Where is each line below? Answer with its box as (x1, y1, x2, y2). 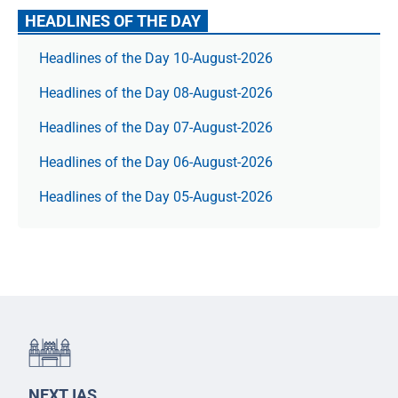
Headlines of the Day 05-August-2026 (39, 188, 273, 205)
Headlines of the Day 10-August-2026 (39, 50, 273, 67)
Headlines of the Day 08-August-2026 (39, 84, 273, 101)
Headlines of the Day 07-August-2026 (39, 119, 273, 136)
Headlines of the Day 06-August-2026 (39, 154, 273, 171)
